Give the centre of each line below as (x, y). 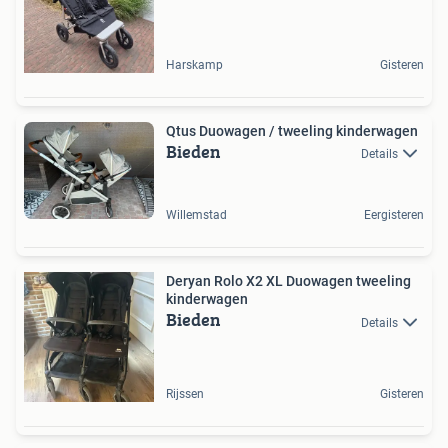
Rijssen (185, 394)
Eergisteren (394, 215)
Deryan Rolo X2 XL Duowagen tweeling (288, 281)
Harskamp (194, 64)
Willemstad (196, 215)
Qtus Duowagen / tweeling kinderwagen (292, 130)
